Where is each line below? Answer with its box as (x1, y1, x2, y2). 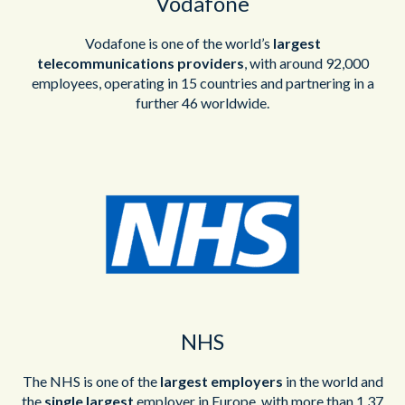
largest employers (159, 372, 283, 390)
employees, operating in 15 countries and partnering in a (31, 73, 374, 91)
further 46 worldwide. (136, 93, 269, 111)
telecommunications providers (36, 53, 244, 71)
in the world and (282, 372, 383, 390)
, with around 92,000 (243, 53, 369, 71)
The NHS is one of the (22, 372, 160, 390)
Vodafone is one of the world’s (84, 33, 273, 52)
